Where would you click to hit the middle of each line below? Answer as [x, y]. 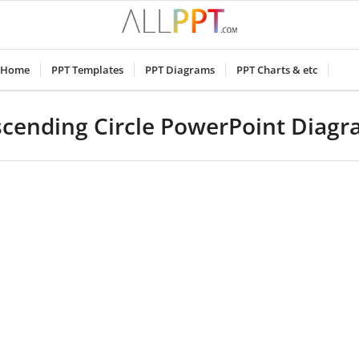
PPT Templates [87, 70]
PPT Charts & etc [276, 70]
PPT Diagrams [179, 70]
